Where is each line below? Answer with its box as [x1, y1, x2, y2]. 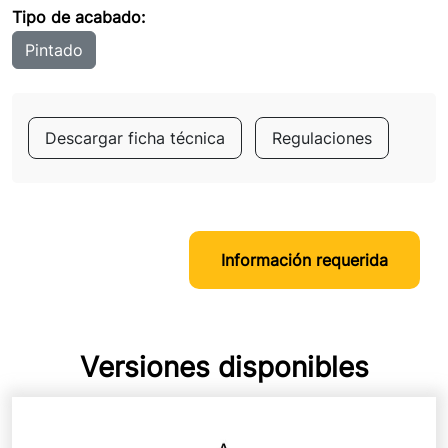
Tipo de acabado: [12, 7, 145, 28]
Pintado [25, 40, 83, 61]
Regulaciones [272, 128, 372, 149]
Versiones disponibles [79, 350, 369, 385]
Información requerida [221, 250, 388, 271]
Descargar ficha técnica [45, 128, 225, 149]
